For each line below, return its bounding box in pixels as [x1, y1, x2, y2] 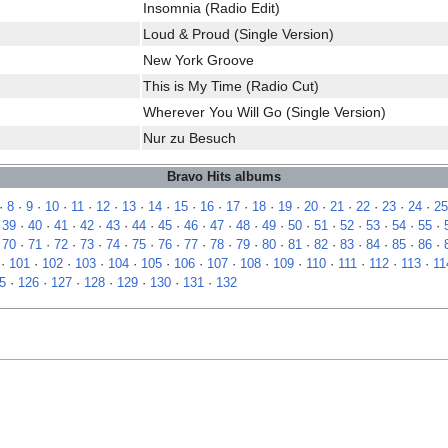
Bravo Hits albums [167, 170, 281, 185]
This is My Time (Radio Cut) [143, 77, 319, 94]
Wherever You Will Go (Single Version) [143, 103, 386, 120]
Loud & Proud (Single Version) [143, 25, 334, 42]
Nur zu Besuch [143, 129, 236, 146]
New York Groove [143, 51, 254, 68]
